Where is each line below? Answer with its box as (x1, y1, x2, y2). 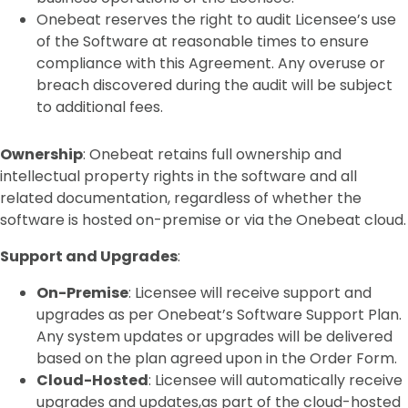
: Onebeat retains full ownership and (83, 144, 342, 165)
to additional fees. (36, 97, 163, 117)
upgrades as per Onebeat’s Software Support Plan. (36, 304, 402, 325)
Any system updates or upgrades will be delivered (36, 326, 393, 347)
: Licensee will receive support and (128, 282, 372, 303)
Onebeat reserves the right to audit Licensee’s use (36, 9, 396, 30)
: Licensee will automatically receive (148, 370, 403, 391)
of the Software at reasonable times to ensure (36, 31, 369, 52)
